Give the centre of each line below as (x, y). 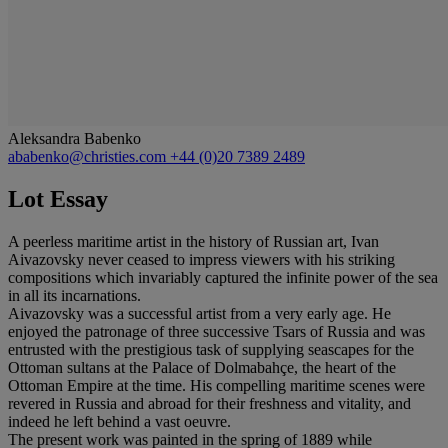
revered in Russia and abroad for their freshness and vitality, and (209, 403)
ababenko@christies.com (89, 156)
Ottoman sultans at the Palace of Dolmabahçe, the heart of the (202, 367)
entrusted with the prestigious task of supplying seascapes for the (211, 349)
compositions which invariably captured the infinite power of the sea (223, 277)
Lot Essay (58, 198)
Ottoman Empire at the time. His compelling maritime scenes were (216, 385)
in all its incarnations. (74, 295)
